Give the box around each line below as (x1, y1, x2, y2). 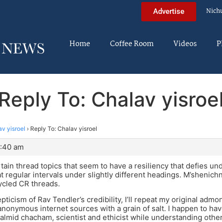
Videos (173, 38, 197, 50)
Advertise (153, 6, 184, 16)
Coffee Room (110, 38, 154, 50)
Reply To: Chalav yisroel (30, 124, 97, 132)
